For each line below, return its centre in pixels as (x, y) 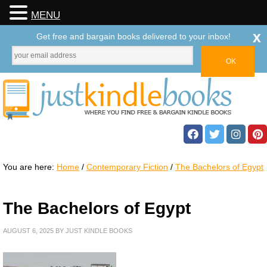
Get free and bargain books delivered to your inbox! (133, 36)
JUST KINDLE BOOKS (99, 230)
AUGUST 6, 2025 (28, 230)
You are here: (30, 167)
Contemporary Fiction (127, 167)
